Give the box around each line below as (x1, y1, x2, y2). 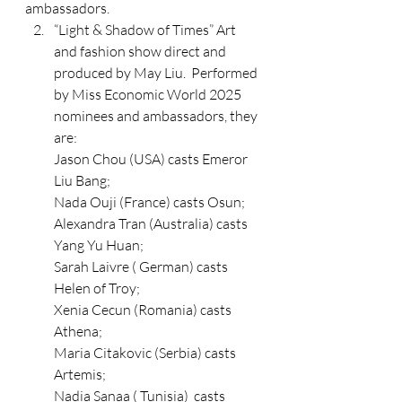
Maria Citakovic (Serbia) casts (54, 343, 239, 362)
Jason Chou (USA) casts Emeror (54, 149, 250, 168)
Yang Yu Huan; (54, 235, 146, 254)
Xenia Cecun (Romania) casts (54, 300, 234, 319)
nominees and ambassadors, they (54, 106, 260, 125)
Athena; (54, 321, 102, 340)
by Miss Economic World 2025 (54, 84, 244, 103)
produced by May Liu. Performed (54, 63, 260, 82)
